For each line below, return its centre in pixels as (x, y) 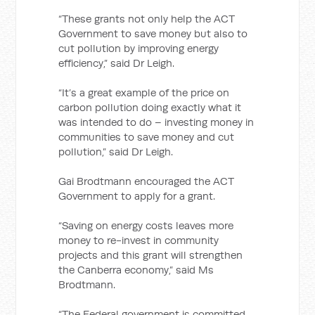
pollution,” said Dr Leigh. (116, 152)
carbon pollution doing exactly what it (150, 107)
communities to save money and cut (147, 137)
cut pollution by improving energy (139, 48)
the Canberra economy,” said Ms (136, 270)
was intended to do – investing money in (156, 122)
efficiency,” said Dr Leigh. (117, 63)
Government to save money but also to (153, 33)
